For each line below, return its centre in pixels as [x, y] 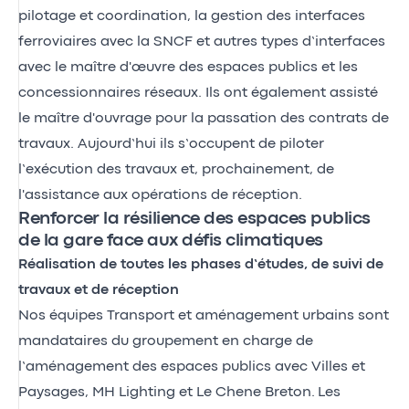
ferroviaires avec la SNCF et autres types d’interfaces [202, 42]
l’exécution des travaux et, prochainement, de [176, 169]
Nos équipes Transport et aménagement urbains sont [204, 315]
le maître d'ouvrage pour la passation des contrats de [204, 118]
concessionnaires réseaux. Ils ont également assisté [198, 93]
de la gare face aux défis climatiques [172, 240]
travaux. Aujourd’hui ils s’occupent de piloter [171, 144]
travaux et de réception [99, 290]
